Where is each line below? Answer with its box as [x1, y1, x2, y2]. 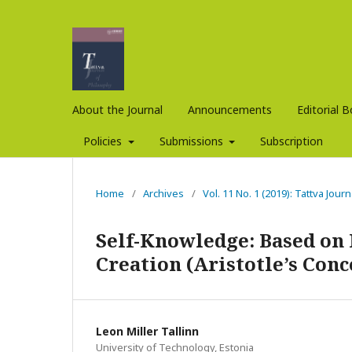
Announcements [188, 101, 272, 117]
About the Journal [72, 101, 163, 117]
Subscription [260, 133, 323, 148]
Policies [83, 133, 125, 148]
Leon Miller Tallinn [96, 323, 199, 339]
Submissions [159, 133, 226, 148]
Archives [143, 185, 184, 200]
